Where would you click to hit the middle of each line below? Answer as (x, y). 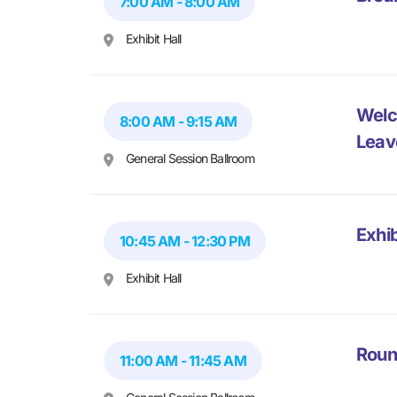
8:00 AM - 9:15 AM (179, 122)
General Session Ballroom (190, 159)
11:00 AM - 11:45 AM (183, 361)
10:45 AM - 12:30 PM (185, 241)
